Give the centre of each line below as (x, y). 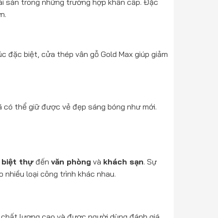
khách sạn (123, 161)
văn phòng (71, 161)
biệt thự (17, 161)
